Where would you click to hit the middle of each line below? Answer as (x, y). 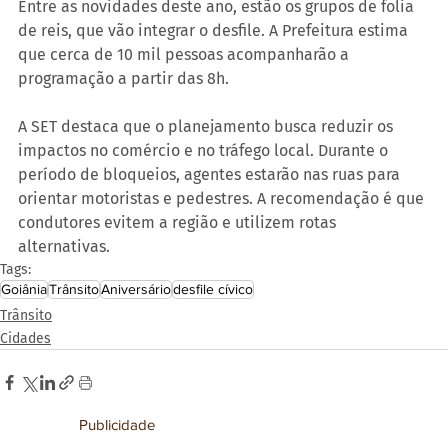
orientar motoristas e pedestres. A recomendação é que (223, 198)
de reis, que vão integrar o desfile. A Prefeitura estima (215, 30)
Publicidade (116, 424)
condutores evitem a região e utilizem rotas (179, 222)
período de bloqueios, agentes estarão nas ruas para (211, 174)
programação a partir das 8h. (123, 78)
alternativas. (64, 246)
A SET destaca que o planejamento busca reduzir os (207, 126)
